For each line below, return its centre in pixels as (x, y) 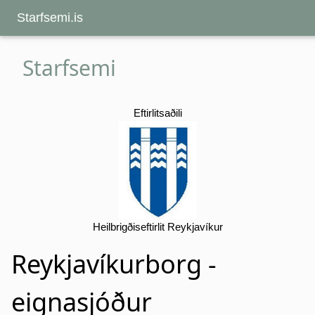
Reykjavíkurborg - (114, 264)
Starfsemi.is (50, 18)
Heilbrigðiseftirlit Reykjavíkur (157, 227)
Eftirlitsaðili (157, 113)
